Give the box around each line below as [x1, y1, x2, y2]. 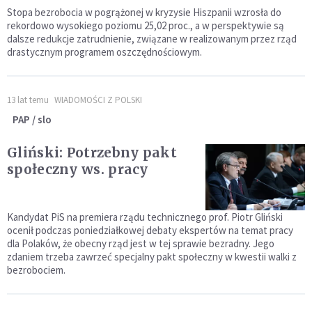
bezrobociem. [7, 263, 65, 277]
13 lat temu [7, 94, 49, 107]
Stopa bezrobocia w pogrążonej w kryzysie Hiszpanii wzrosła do [7, 6, 281, 19]
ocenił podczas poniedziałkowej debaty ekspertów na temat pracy [7, 224, 293, 237]
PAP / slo [13, 113, 52, 127]
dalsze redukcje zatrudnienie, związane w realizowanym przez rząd [7, 32, 297, 46]
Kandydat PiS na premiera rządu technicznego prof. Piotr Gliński [7, 210, 283, 224]
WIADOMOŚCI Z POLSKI [54, 94, 142, 107]
